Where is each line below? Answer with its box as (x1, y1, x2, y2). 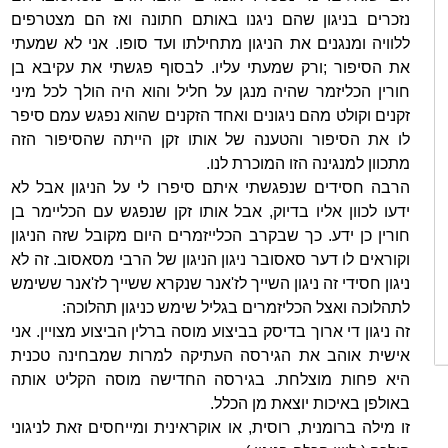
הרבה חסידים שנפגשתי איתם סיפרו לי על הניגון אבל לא (11, 179, 410, 196)
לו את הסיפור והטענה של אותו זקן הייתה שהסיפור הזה (11, 131, 410, 148)
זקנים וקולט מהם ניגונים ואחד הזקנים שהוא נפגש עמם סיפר (11, 107, 410, 124)
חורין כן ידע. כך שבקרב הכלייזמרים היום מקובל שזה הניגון (11, 227, 410, 244)
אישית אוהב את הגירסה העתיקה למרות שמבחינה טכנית (11, 347, 410, 364)
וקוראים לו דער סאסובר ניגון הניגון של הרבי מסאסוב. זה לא (11, 251, 410, 268)
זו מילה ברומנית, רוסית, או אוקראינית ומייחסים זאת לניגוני (11, 419, 410, 436)
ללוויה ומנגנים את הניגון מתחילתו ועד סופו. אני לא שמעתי (11, 35, 410, 52)
